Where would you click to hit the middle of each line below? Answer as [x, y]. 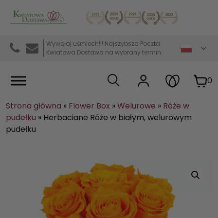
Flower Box [89, 106]
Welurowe [136, 106]
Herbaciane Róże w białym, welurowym [118, 118]
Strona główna [34, 106]
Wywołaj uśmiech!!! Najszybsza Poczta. [104, 44]
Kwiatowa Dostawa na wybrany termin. [104, 52]
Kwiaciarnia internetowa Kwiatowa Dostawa [93, 22]
